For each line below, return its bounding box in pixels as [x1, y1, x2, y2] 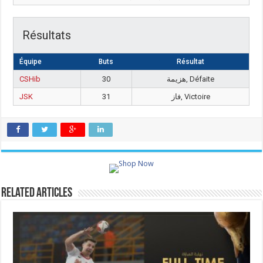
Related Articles [1, 187, 73, 200]
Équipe [19, 58, 42, 66]
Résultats [22, 28, 72, 42]
